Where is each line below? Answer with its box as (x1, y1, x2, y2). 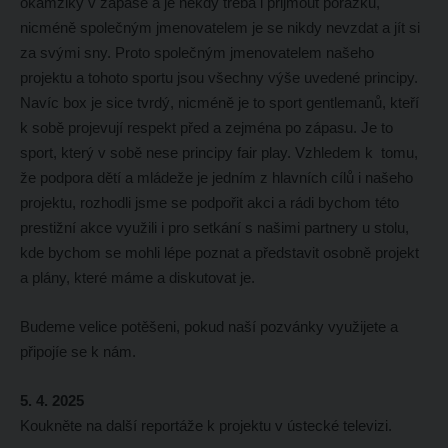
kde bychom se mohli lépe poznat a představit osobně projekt (19, 243, 419, 261)
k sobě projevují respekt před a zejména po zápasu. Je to (19, 118, 393, 136)
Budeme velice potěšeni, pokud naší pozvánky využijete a (19, 317, 398, 335)
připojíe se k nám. (19, 342, 164, 360)
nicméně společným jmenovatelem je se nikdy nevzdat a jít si (19, 18, 420, 36)
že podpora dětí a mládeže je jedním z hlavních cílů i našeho (19, 168, 413, 186)
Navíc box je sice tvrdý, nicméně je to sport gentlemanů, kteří (19, 93, 419, 111)
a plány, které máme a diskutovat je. (19, 268, 255, 286)
